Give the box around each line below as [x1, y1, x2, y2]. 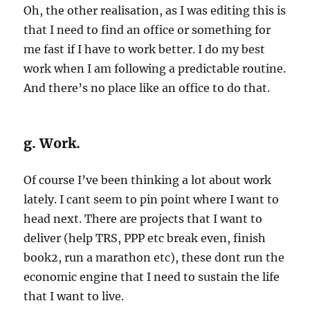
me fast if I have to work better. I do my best [24, 42, 266, 56]
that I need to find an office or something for [24, 22, 271, 37]
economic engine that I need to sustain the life [24, 269, 280, 284]
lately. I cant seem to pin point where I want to [24, 192, 280, 206]
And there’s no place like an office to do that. [24, 80, 271, 95]
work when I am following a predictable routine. [24, 61, 286, 75]
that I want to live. [24, 289, 125, 303]
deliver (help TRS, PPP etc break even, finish [24, 230, 266, 245]
